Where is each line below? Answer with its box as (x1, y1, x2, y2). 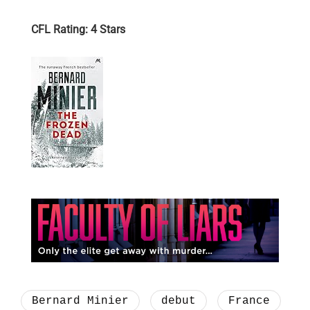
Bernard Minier (32, 294, 129, 307)
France (228, 294, 270, 307)
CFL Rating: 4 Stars (31, 23, 125, 37)
